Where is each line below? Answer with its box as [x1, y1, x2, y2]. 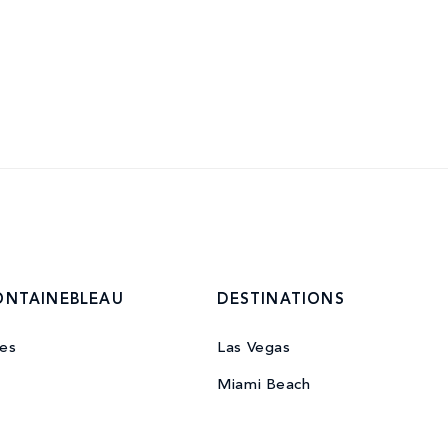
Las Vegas [217, 341, 291, 357]
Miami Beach [217, 378, 311, 394]
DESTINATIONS [217, 293, 345, 309]
